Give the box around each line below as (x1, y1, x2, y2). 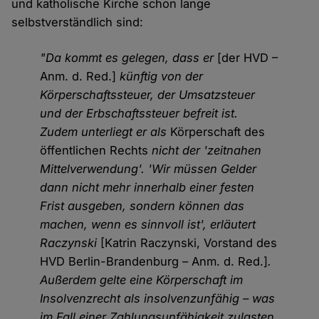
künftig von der (120, 69, 204, 84)
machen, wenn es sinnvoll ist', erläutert (40, 217, 256, 232)
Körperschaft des (170, 125, 266, 140)
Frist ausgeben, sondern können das (40, 199, 245, 214)
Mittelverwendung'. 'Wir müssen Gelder (40, 162, 257, 177)
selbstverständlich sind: (11, 15, 144, 30)
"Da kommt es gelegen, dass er (40, 51, 218, 66)
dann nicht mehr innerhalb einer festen (40, 180, 255, 195)
